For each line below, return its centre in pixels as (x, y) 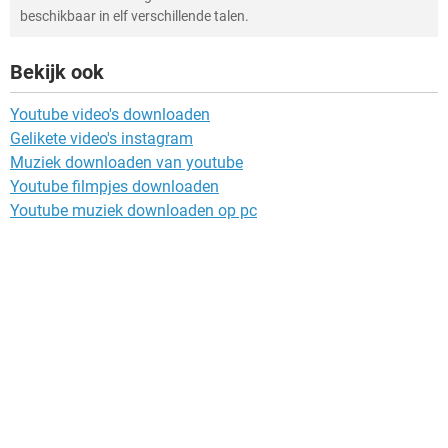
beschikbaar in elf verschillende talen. (134, 15)
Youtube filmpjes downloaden (114, 186)
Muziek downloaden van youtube (126, 162)
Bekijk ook (57, 71)
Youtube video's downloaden (110, 114)
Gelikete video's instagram (101, 138)
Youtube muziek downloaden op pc (133, 210)
